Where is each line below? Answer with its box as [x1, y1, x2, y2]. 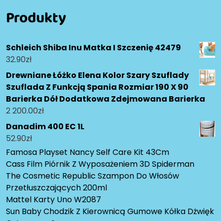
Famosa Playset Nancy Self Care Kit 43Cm [6, 146, 169, 158]
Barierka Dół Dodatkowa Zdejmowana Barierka [6, 93, 205, 105]
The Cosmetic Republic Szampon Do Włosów [6, 170, 179, 182]
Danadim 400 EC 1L [6, 120, 84, 132]
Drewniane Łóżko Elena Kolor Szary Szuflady [6, 69, 189, 81]
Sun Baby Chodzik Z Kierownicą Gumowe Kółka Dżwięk [6, 205, 214, 217]
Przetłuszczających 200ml [6, 182, 107, 193]
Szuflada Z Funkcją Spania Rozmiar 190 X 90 [6, 81, 188, 93]
